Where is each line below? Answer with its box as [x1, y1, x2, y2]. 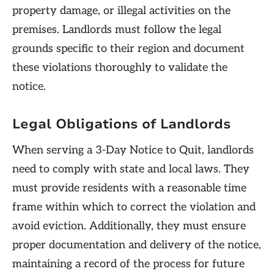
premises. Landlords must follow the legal [12, 23, 221, 36]
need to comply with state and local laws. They [12, 163, 250, 176]
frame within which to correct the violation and [12, 201, 256, 213]
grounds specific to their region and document [12, 42, 245, 55]
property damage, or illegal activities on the [12, 4, 231, 17]
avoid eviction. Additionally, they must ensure [12, 220, 246, 232]
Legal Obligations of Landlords [12, 115, 231, 133]
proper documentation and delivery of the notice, [12, 239, 261, 251]
